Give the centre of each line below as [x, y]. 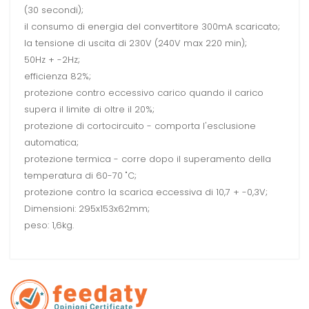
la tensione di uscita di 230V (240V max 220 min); [136, 43]
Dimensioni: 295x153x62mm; [87, 209]
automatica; [51, 143]
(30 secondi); [54, 10]
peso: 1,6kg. [49, 226]
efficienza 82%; [58, 77]
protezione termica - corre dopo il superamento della [148, 159]
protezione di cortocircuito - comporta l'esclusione [140, 126]
